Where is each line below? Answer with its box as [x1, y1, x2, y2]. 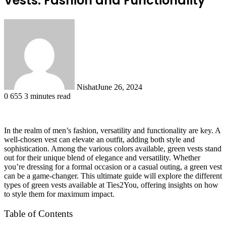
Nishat [77, 82, 97, 91]
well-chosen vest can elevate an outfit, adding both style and [4, 135, 195, 144]
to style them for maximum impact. [4, 189, 115, 198]
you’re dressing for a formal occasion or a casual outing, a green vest [4, 162, 222, 171]
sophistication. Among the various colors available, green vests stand [4, 144, 221, 153]
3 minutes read [22, 91, 71, 100]
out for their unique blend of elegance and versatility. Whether [4, 153, 200, 162]
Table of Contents [4, 208, 73, 219]
